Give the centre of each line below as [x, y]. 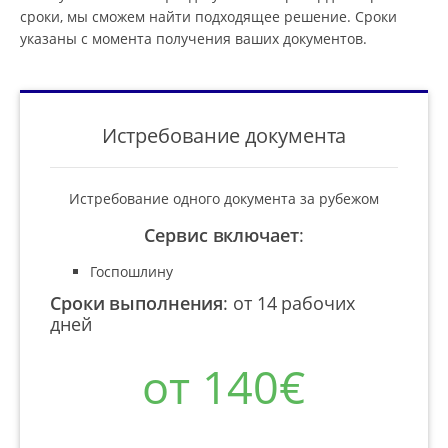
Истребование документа [224, 134]
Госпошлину [131, 271]
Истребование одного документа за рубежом [224, 198]
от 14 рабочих [294, 302]
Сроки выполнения [137, 302]
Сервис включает [221, 234]
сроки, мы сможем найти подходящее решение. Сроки [208, 16]
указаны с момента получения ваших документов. [193, 38]
